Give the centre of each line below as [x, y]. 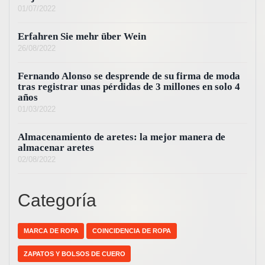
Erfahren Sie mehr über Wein [82, 37]
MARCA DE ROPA [51, 231]
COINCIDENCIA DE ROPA [131, 231]
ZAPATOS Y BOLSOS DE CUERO [74, 254]
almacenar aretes [56, 148]
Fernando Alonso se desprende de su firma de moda [129, 76]
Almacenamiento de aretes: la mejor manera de [122, 137]
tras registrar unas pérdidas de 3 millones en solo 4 [129, 87]
